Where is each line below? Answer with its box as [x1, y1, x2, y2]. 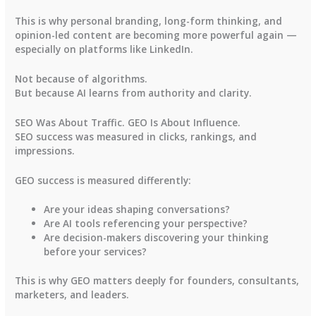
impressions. [15, 143, 75, 157]
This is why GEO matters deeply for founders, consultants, [15, 273, 300, 287]
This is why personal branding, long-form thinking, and [15, 13, 283, 28]
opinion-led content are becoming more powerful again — [15, 28, 298, 42]
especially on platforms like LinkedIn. [15, 42, 194, 56]
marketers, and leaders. [15, 287, 130, 301]
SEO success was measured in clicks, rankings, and [15, 129, 257, 143]
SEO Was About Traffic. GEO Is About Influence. [15, 115, 241, 129]
